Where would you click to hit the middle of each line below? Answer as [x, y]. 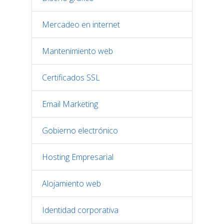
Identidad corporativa [80, 210]
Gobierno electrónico [80, 130]
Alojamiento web [71, 183]
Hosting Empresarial [78, 157]
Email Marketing [70, 104]
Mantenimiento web [77, 51]
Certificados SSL [71, 77]
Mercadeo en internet [81, 24]
